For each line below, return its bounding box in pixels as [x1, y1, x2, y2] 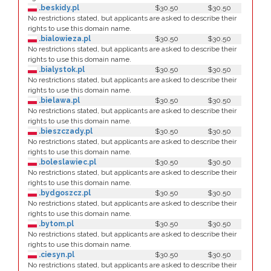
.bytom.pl [37, 220, 74, 228]
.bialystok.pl [37, 65, 85, 74]
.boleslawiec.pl [37, 158, 96, 166]
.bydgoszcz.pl [37, 189, 91, 197]
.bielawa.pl [37, 96, 80, 105]
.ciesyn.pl [37, 250, 74, 259]
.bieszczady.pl [37, 127, 93, 135]
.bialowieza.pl [37, 34, 91, 43]
